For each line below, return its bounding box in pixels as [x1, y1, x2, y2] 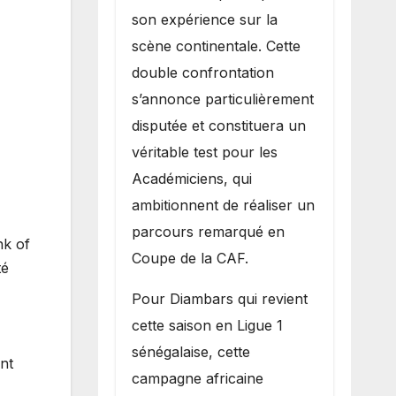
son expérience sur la [131, 10, 278, 28]
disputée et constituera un [131, 116, 306, 134]
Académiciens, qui [131, 169, 252, 187]
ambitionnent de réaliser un [131, 195, 315, 214]
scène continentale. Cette [131, 36, 301, 55]
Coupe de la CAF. [131, 248, 248, 267]
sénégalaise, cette [131, 342, 250, 361]
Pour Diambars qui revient [131, 289, 308, 308]
